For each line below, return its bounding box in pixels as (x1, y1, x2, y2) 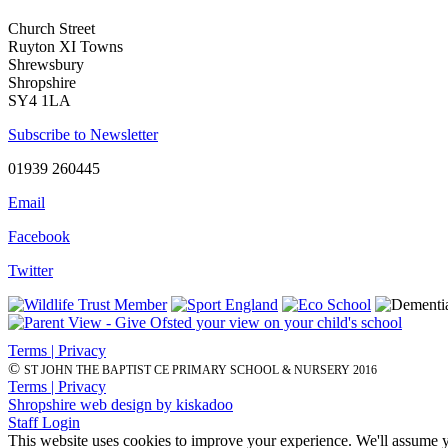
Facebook (8, 227, 70, 245)
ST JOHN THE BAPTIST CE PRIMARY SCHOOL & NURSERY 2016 (24, 362, 377, 377)
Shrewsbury (8, 55, 84, 73)
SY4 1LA (8, 91, 71, 109)
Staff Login (8, 413, 80, 431)
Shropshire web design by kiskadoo (8, 395, 233, 413)
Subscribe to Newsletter (8, 125, 158, 143)
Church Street (8, 19, 95, 37)
